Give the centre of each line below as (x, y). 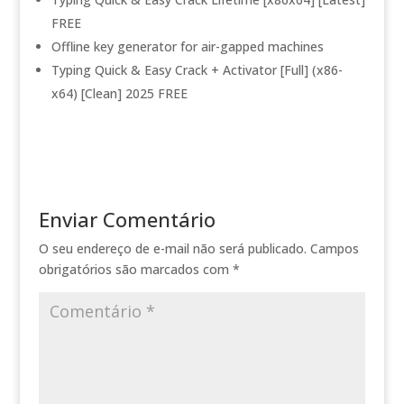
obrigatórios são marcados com (135, 269)
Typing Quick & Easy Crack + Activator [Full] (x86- (197, 70)
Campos (334, 248)
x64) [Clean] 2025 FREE (119, 93)
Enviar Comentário (127, 219)
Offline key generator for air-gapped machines (187, 46)
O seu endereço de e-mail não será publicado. (172, 248)
